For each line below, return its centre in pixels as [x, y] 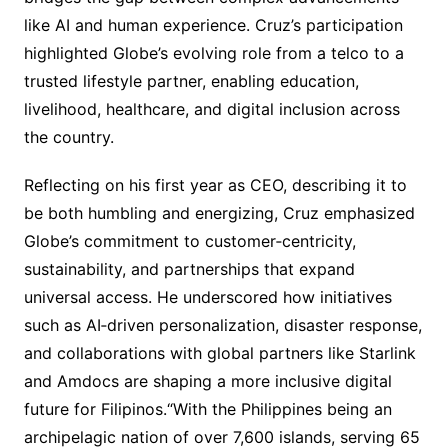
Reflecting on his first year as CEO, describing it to [215, 185]
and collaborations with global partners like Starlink [219, 353]
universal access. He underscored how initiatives [207, 297]
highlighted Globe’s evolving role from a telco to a [213, 53]
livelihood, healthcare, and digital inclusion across [211, 109]
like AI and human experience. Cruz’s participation [213, 25]
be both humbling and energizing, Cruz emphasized [219, 213]
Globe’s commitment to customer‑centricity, [189, 241]
